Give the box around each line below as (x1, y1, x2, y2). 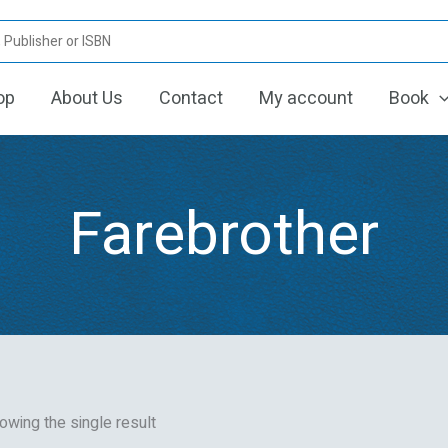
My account (259, 85, 353, 112)
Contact (159, 85, 223, 112)
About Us (51, 85, 123, 112)
